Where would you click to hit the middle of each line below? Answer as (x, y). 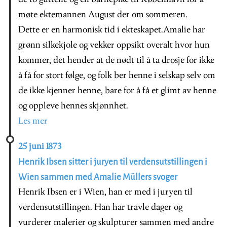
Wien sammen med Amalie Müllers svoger (98, 177)
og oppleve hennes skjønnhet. (73, 106)
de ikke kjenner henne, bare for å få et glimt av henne (117, 91)
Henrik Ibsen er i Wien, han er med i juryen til (105, 192)
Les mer (33, 121)
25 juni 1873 (40, 146)
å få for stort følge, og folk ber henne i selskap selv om (117, 75)
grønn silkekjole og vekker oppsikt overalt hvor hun (114, 45)
